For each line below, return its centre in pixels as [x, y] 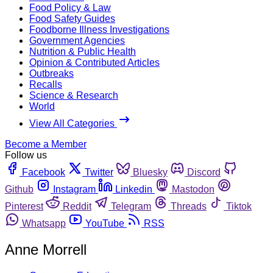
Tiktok [239, 206]
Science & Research [74, 95]
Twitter [99, 172]
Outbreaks [51, 73]
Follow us [26, 155]
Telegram [131, 206]
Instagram [74, 189]
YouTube [105, 223]
